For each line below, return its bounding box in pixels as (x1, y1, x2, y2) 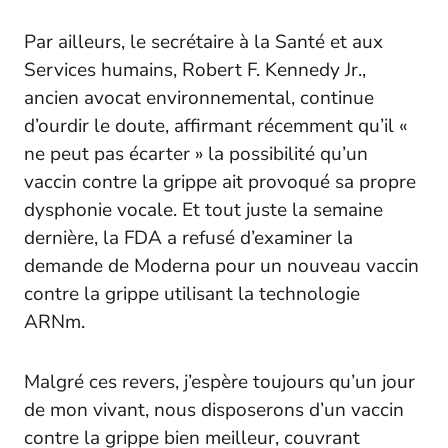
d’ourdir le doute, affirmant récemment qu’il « (24, 112, 407, 139)
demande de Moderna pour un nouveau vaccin (24, 252, 419, 279)
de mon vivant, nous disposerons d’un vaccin (24, 396, 404, 423)
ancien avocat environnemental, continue (24, 84, 374, 111)
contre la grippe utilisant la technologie (24, 280, 360, 307)
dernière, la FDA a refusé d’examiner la (24, 224, 353, 251)
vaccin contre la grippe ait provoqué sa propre (24, 168, 416, 195)
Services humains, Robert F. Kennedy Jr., (24, 56, 366, 83)
